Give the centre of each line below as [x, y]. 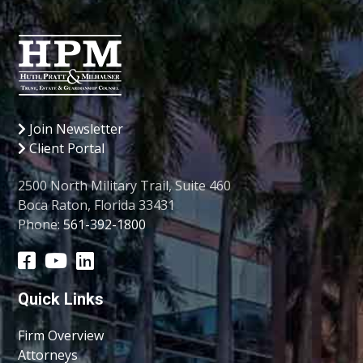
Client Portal [66, 149]
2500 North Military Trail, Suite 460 [125, 185]
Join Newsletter [75, 129]
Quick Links [61, 299]
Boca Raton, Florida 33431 [97, 205]
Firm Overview [61, 335]
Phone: [41, 224]
